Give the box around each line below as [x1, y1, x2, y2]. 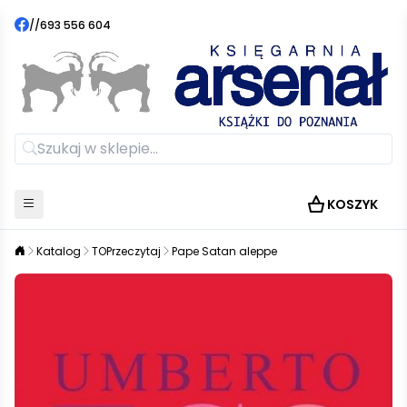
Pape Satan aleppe [172, 243, 277, 259]
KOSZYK [327, 194, 378, 213]
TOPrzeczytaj [92, 243, 161, 259]
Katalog [36, 243, 81, 259]
